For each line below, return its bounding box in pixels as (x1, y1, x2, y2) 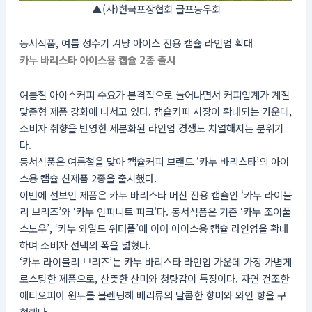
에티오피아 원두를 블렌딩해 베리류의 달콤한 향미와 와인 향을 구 (19, 287, 286, 302)
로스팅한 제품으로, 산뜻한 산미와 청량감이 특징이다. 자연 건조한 (19, 270, 289, 286)
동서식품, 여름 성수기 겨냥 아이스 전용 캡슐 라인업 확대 (19, 36, 253, 51)
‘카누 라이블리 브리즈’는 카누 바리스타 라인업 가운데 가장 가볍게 (19, 253, 292, 269)
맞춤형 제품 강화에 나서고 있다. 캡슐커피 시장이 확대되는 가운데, (19, 103, 292, 118)
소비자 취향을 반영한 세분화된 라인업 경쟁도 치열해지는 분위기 (19, 120, 283, 135)
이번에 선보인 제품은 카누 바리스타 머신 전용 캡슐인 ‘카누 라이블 (19, 187, 292, 202)
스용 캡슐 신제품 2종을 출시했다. (19, 170, 157, 185)
